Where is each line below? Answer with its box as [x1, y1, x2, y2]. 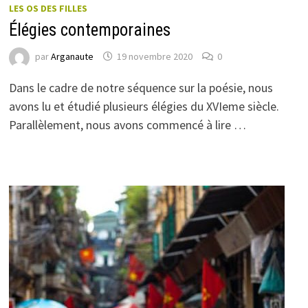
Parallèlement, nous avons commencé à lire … [8, 116, 246, 133]
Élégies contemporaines [8, 19, 170, 40]
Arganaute [50, 50, 93, 63]
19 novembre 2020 [116, 50, 192, 63]
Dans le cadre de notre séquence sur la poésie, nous [8, 79, 273, 96]
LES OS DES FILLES [8, 1, 87, 14]
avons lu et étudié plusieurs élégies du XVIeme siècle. [8, 98, 279, 114]
